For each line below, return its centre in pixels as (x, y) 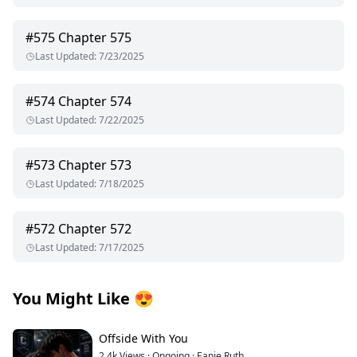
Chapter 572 (95, 229)
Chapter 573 (95, 165)
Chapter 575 (95, 38)
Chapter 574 (95, 102)
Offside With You (143, 339)
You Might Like (71, 299)
